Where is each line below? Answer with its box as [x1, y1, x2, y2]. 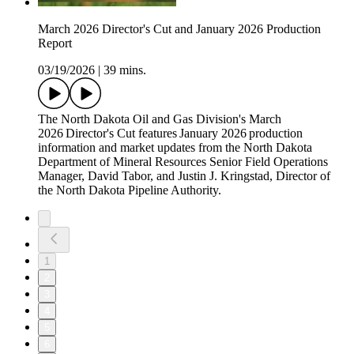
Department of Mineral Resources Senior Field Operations [38, 155, 328, 169]
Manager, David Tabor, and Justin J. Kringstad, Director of [38, 169, 330, 183]
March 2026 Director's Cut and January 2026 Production [38, 22, 321, 36]
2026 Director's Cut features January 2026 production [38, 126, 303, 141]
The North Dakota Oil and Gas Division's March [38, 112, 281, 126]
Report [38, 36, 72, 51]
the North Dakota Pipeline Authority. [38, 183, 221, 198]
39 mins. [104, 63, 146, 77]
